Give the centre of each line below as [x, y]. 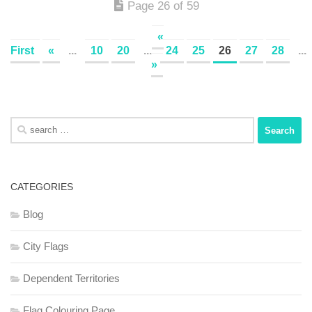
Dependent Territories [71, 279]
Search [26, 125]
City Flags [46, 247]
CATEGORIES [42, 187]
